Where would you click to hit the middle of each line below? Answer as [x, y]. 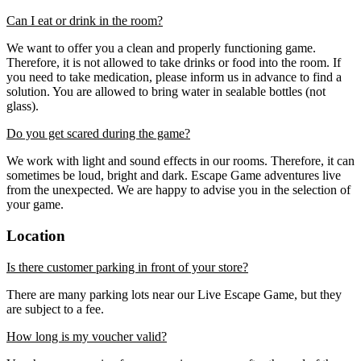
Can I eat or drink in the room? [85, 21]
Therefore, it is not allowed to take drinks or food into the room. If [174, 63]
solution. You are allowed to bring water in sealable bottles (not [166, 92]
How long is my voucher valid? [87, 336]
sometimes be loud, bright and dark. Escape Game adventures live [174, 176]
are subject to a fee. [55, 309]
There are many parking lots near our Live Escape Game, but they [174, 294]
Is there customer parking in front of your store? [127, 267]
